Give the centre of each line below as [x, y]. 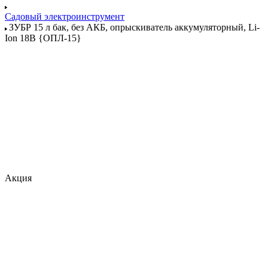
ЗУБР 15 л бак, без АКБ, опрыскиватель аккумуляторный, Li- [134, 27]
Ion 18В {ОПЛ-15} [43, 38]
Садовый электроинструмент [65, 16]
